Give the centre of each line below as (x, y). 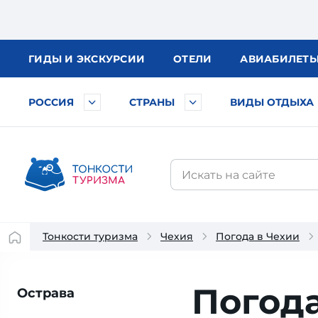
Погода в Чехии (258, 236)
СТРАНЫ (152, 102)
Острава (46, 293)
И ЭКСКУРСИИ (105, 59)
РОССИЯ (51, 102)
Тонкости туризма (90, 236)
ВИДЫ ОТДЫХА (272, 102)
